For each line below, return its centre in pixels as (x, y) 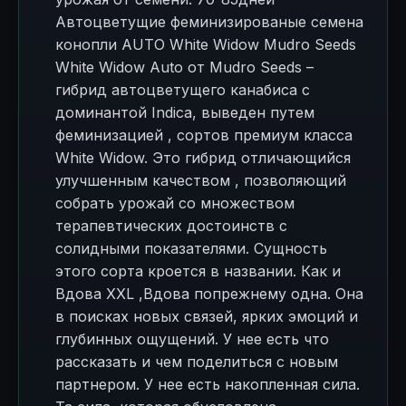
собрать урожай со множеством (175, 203)
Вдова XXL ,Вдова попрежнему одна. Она (209, 294)
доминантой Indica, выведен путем (185, 112)
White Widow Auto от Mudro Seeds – (184, 67)
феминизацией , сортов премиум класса (204, 135)
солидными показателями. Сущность (191, 248)
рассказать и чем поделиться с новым (197, 362)
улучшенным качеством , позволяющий (201, 180)
